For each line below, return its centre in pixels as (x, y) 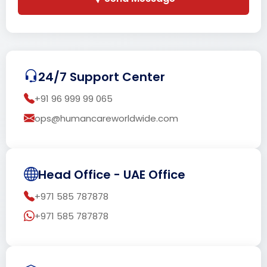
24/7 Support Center (102, 77)
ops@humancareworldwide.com (106, 118)
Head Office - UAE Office (112, 174)
